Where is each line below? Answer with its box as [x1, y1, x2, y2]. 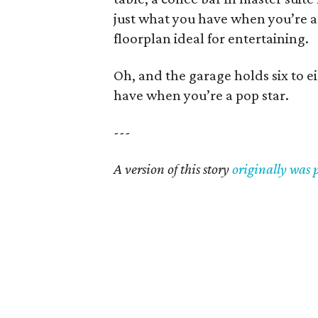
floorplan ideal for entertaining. [114, 30, 309, 47]
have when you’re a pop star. [114, 87, 289, 104]
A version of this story [114, 160, 232, 177]
